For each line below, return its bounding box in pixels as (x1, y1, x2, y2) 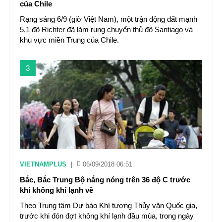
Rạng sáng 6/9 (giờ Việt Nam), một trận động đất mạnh (20, 15, 197, 23)
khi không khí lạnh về (20, 186, 93, 194)
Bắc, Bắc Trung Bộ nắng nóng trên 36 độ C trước (20, 175, 190, 184)
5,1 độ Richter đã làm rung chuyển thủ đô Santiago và (20, 25, 193, 34)
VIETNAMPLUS (20, 161, 66, 168)
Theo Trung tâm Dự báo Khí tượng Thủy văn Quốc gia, (20, 201, 197, 210)
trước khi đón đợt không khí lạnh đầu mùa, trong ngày (20, 212, 194, 220)
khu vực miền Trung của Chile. (20, 36, 119, 44)
